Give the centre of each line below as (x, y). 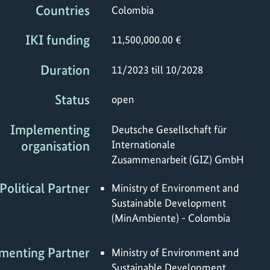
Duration (65, 70)
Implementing (50, 130)
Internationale (143, 144)
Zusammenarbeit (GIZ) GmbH (178, 159)
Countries (63, 10)
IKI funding (58, 40)
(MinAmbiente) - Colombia (171, 218)
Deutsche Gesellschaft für (169, 129)
